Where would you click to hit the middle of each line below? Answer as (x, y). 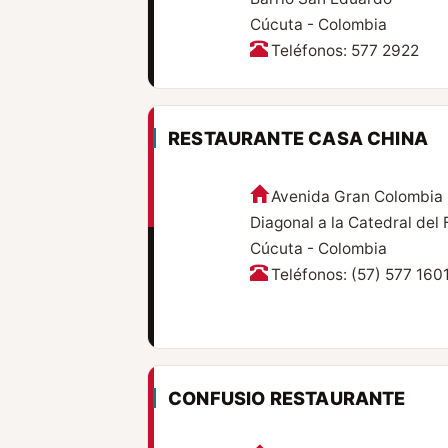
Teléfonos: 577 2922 (344, 51)
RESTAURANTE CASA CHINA (298, 138)
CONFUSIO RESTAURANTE (287, 398)
